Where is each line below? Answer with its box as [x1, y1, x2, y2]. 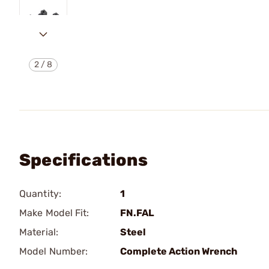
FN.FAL [120, 207, 154, 219]
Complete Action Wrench [120, 246, 237, 257]
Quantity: [19, 188, 61, 199]
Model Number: [19, 246, 88, 257]
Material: [19, 226, 58, 238]
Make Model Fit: [19, 207, 89, 219]
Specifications [19, 150, 148, 170]
